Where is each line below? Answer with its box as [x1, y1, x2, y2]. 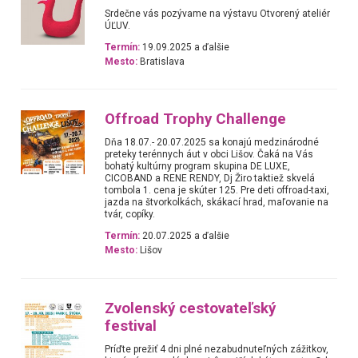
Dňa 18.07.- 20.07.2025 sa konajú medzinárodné [105, 137, 320, 149]
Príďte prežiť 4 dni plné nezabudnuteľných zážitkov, [105, 343, 329, 355]
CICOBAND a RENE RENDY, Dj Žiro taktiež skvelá [105, 173, 316, 185]
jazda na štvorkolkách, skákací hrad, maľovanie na [105, 197, 329, 209]
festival [105, 316, 157, 335]
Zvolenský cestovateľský [105, 299, 276, 317]
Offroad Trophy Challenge [105, 110, 287, 129]
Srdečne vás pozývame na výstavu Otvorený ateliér [105, 7, 331, 19]
